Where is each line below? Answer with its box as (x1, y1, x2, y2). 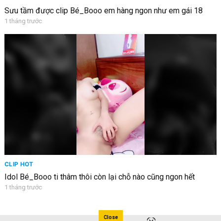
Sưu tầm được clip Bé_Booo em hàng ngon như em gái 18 (4, 6, 203, 16)
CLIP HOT (4, 160, 34, 168)
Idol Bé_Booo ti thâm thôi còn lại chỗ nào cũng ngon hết (4, 172, 195, 182)
